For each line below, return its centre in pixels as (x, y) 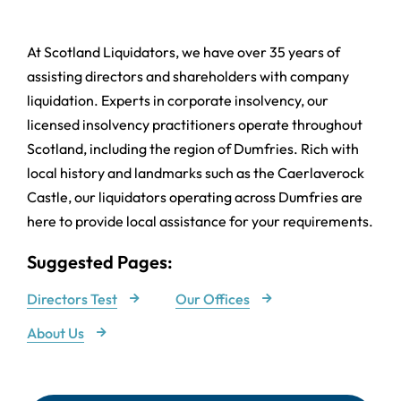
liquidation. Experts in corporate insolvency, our (177, 101)
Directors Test (72, 299)
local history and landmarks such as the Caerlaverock (195, 173)
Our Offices (212, 299)
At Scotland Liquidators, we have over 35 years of (183, 52)
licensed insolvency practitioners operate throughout (194, 125)
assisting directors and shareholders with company (188, 77)
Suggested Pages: (99, 262)
